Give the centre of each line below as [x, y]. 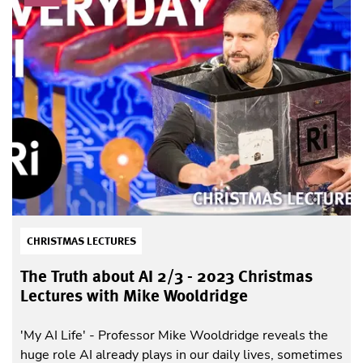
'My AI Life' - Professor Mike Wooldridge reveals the [174, 336]
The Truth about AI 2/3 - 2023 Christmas [167, 276]
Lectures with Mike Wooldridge [134, 295]
